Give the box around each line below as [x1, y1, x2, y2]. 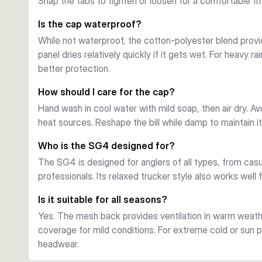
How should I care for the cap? [38, 86, 175, 98]
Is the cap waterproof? [38, 18, 142, 30]
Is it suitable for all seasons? [38, 194, 167, 205]
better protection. [38, 63, 110, 74]
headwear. [38, 238, 79, 250]
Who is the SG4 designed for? [38, 140, 175, 151]
